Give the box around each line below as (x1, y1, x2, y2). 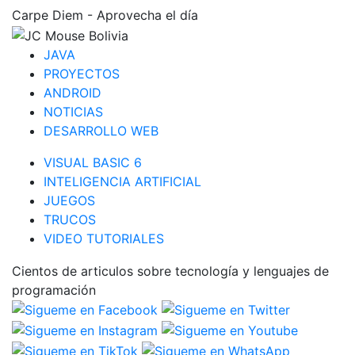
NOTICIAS (44, 103, 103, 120)
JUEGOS (44, 192, 95, 208)
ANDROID (44, 84, 101, 101)
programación (12, 281, 96, 298)
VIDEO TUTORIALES (44, 230, 164, 246)
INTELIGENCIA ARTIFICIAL (44, 173, 201, 189)
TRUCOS (44, 211, 96, 227)
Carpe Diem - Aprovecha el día (12, 6, 198, 23)
